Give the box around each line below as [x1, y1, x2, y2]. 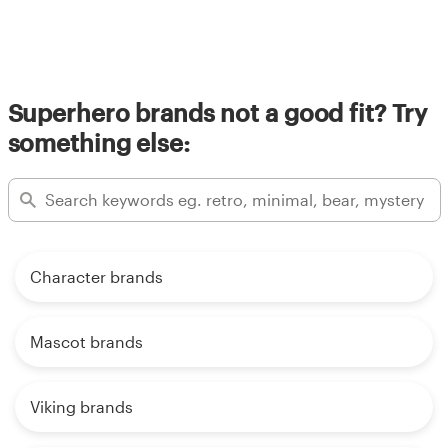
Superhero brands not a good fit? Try [7, 97, 428, 127]
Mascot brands [30, 331, 143, 351]
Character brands [30, 266, 163, 286]
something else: [7, 127, 190, 157]
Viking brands [30, 396, 133, 416]
